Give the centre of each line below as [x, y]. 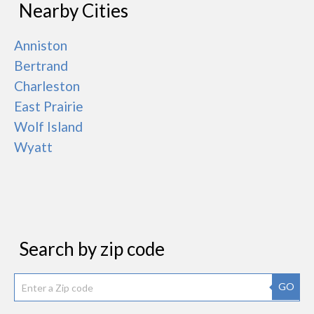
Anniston [41, 45]
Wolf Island [48, 127]
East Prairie [49, 106]
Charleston [47, 86]
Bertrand [41, 66]
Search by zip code [92, 249]
